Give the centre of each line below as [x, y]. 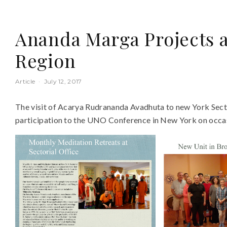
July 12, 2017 [63, 81]
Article [25, 81]
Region [46, 60]
